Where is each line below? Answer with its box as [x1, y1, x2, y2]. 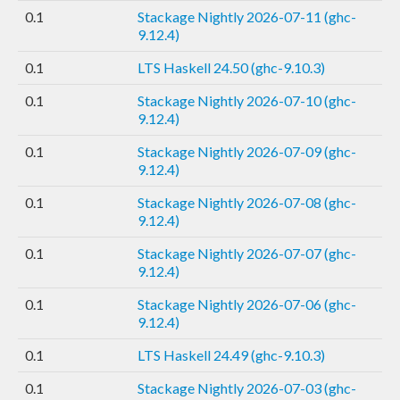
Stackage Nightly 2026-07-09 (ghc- [137, 142, 356, 160]
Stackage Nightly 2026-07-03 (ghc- [137, 379, 356, 396]
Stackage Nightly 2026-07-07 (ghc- [137, 244, 356, 262]
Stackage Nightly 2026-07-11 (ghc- [137, 7, 356, 25]
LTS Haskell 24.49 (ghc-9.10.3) [137, 346, 325, 363]
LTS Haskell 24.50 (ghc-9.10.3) [137, 58, 325, 76]
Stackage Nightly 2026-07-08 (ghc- [137, 193, 356, 211]
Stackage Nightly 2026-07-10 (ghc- [137, 91, 356, 109]
